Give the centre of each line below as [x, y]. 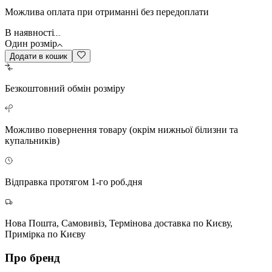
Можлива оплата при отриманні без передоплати [107, 12]
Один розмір [31, 43]
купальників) [32, 140]
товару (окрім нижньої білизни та [168, 129]
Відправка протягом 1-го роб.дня [73, 182]
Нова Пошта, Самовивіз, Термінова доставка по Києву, [119, 223]
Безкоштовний [35, 88]
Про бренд [32, 257]
